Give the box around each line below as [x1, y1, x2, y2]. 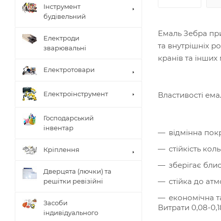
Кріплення [43, 145, 79, 153]
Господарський [43, 113, 94, 122]
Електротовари [43, 66, 95, 74]
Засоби [43, 199, 68, 207]
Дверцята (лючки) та [43, 167, 111, 176]
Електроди [43, 34, 79, 42]
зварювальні [43, 44, 86, 52]
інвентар [43, 123, 74, 132]
